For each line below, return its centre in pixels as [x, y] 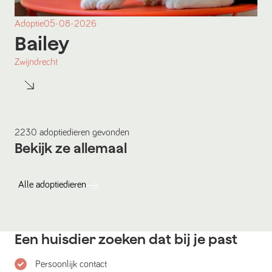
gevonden [110, 132]
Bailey [42, 43]
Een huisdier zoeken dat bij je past [126, 239]
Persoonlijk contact [71, 264]
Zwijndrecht [36, 62]
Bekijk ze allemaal [71, 148]
